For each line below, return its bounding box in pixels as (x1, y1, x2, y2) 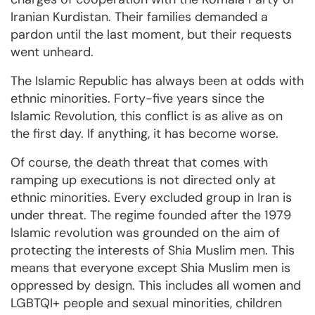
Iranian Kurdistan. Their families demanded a (11, 8, 268, 26)
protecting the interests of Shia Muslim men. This (11, 242, 295, 259)
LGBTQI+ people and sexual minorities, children (11, 295, 282, 312)
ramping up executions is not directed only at (11, 172, 276, 189)
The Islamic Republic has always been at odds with (11, 72, 304, 90)
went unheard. (11, 44, 94, 61)
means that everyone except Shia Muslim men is (11, 259, 290, 277)
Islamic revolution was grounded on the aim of (11, 224, 280, 242)
